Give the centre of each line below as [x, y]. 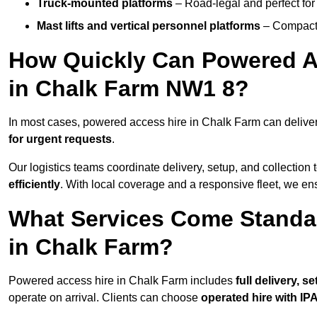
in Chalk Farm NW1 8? [129, 89]
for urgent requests [60, 139]
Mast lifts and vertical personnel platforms [149, 26]
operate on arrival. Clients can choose [105, 298]
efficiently [34, 185]
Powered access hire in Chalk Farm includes [122, 281]
